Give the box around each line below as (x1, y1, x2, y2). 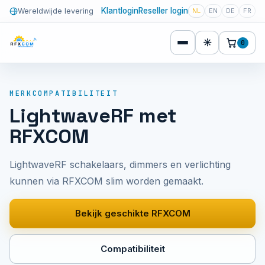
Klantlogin (101, 6, 138, 15)
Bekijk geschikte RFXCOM (75, 208, 190, 219)
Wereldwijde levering (18, 6, 93, 15)
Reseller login (138, 6, 188, 15)
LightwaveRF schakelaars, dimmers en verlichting (9, 159, 231, 170)
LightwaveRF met (9, 103, 176, 128)
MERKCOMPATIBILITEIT (9, 89, 118, 98)
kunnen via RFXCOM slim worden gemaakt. (9, 175, 203, 187)
